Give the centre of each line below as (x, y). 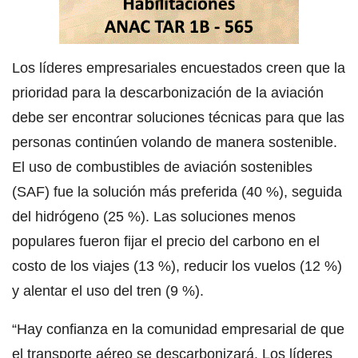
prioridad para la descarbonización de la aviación (168, 93)
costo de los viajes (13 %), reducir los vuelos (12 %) (177, 267)
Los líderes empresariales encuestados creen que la (179, 68)
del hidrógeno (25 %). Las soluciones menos (154, 217)
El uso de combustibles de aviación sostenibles (162, 167)
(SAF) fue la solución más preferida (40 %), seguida (177, 192)
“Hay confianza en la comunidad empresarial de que (178, 330)
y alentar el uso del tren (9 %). (108, 291)
